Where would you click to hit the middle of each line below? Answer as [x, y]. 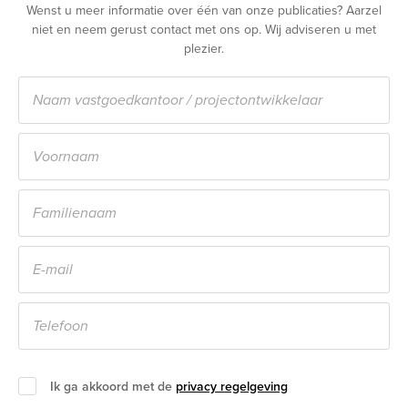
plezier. [204, 49]
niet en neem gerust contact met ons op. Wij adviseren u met [204, 30]
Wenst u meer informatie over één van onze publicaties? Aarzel [204, 10]
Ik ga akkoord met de [113, 387]
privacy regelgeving [232, 387]
